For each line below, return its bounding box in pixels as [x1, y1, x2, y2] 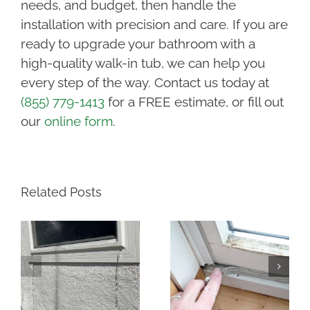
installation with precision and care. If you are [20, 17, 288, 33]
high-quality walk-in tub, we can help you [20, 55, 265, 71]
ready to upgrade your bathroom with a [20, 36, 255, 52]
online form [44, 113, 113, 129]
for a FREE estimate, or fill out [104, 94, 284, 110]
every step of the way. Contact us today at [20, 75, 269, 91]
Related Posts [21, 185, 102, 200]
